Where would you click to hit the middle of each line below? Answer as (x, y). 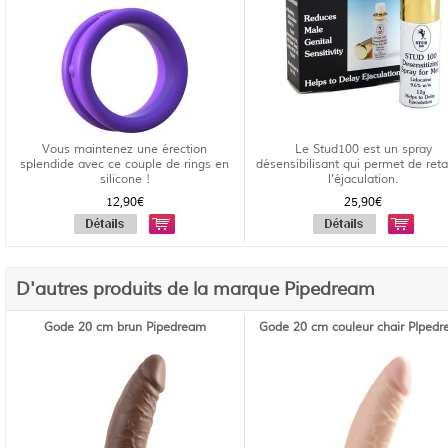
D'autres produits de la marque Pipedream (195, 289)
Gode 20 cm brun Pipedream (124, 327)
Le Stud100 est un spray (363, 149)
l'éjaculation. (363, 179)
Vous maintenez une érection (125, 149)
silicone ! (124, 179)
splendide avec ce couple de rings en (125, 164)
